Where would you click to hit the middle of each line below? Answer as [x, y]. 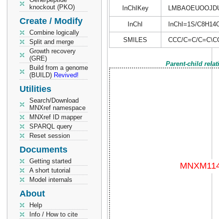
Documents [44, 150]
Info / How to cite [54, 214]
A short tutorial [50, 170]
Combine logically [54, 33]
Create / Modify [51, 21]
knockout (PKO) [52, 7]
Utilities [35, 89]
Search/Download [54, 100]
